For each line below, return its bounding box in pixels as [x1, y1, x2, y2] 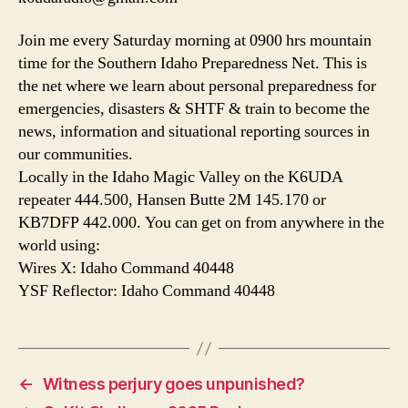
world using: [18, 235, 100, 257]
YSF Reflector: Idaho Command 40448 [18, 280, 275, 302]
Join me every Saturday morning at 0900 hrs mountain [18, 30, 372, 52]
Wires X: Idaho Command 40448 [18, 258, 234, 280]
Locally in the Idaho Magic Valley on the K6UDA [18, 167, 343, 189]
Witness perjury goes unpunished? [42, 374, 305, 394]
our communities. [18, 144, 133, 166]
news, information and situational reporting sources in [18, 121, 370, 143]
